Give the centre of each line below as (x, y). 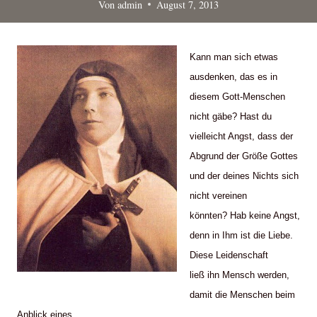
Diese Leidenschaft (229, 255)
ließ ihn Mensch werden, (240, 275)
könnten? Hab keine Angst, (245, 216)
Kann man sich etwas (234, 57)
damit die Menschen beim (242, 295)
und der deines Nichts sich (244, 176)
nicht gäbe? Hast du (231, 117)
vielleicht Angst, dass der (241, 137)
